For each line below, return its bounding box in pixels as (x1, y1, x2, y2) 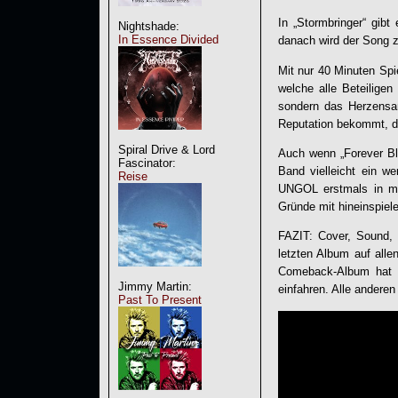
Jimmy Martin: (118, 280, 192, 293)
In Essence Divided (118, 33, 219, 46)
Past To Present (118, 293, 202, 306)
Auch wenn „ (278, 146, 344, 160)
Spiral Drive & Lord (118, 143, 215, 156)
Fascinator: (118, 156, 176, 170)
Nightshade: (118, 20, 179, 33)
